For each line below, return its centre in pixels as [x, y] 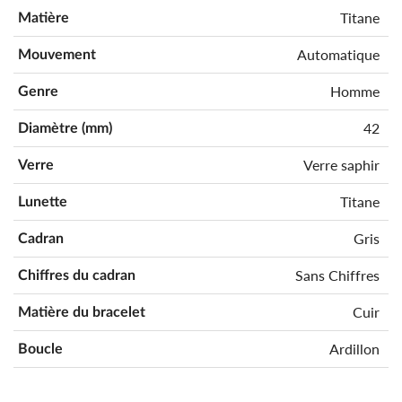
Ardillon [354, 348]
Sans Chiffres [337, 275]
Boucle [40, 349]
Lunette [43, 201]
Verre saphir [341, 164]
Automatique [338, 54]
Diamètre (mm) [65, 128]
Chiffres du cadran [77, 275]
